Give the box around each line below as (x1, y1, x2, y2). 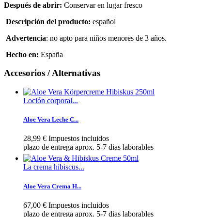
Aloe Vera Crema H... (23, 182, 81, 190)
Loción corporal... (23, 96, 78, 105)
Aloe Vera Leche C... (23, 116, 78, 124)
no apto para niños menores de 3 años (50, 33, 165, 42)
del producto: (45, 17, 93, 26)
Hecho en (6, 50, 36, 59)
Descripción (6, 17, 45, 26)
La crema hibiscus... (23, 163, 84, 171)
